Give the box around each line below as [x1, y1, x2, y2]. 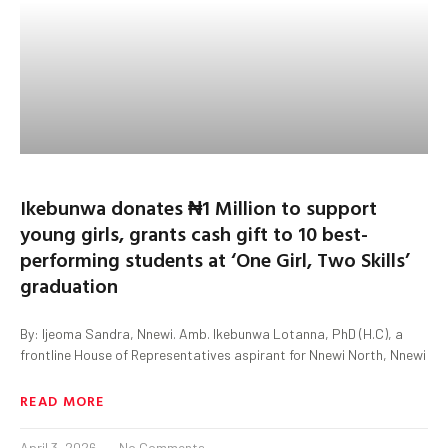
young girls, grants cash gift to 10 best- [20, 217, 368, 248]
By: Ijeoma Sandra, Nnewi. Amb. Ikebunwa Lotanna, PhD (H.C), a [20, 324, 403, 342]
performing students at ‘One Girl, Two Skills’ [20, 243, 410, 274]
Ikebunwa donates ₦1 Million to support [20, 191, 377, 222]
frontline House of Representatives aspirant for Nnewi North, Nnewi [20, 345, 426, 363]
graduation [20, 269, 118, 300]
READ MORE [20, 389, 105, 411]
